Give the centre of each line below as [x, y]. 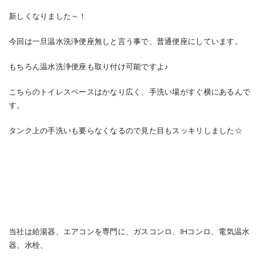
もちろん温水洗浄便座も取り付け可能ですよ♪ [89, 67]
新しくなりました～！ [48, 16]
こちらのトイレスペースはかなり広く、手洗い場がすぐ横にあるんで [130, 92]
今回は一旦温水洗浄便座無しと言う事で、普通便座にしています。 [126, 41]
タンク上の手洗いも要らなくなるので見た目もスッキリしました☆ [126, 131]
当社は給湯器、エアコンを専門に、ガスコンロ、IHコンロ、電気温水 [129, 232]
